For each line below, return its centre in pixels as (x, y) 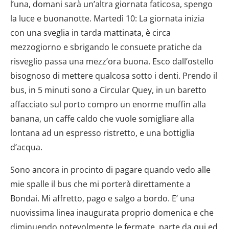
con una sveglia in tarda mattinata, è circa (90, 32)
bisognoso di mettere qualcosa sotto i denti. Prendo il (114, 75)
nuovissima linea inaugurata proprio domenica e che (112, 212)
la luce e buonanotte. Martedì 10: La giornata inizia (107, 18)
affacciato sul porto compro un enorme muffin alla (108, 104)
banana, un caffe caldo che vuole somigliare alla (102, 118)
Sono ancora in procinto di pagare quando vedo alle (110, 169)
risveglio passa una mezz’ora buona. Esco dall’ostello (112, 61)
